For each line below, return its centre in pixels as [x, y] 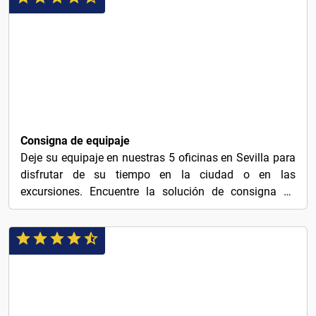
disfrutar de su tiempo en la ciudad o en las [158, 175]
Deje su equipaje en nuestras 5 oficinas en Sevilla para [158, 158]
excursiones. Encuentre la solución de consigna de [158, 192]
